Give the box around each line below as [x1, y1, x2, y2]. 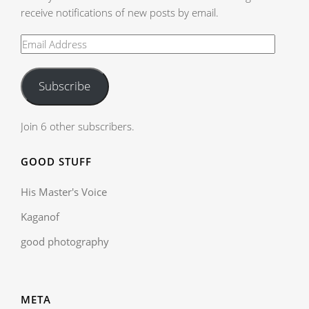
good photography [21, 234, 109, 248]
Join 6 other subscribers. [21, 119, 134, 133]
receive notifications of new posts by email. [21, 6, 219, 19]
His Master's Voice [21, 184, 107, 199]
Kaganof [21, 209, 59, 223]
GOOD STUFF [21, 154, 92, 168]
